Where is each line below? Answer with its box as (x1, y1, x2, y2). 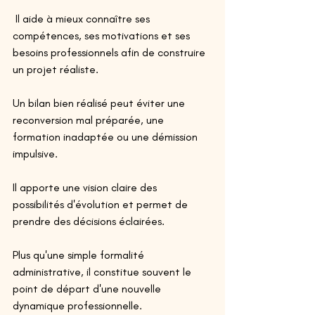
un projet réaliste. (13, 62, 101, 76)
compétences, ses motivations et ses (13, 28, 193, 42)
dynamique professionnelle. (13, 298, 145, 312)
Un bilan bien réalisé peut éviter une (13, 96, 188, 110)
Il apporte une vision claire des (13, 180, 160, 194)
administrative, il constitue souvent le (13, 264, 194, 278)
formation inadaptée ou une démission (13, 129, 200, 143)
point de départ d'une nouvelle (13, 281, 164, 295)
